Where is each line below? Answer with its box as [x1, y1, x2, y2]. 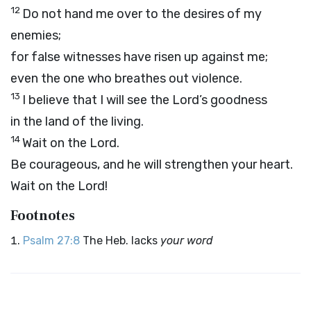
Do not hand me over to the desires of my [22, 6, 262, 22]
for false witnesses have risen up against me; [10, 49, 268, 65]
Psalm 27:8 [23, 234, 80, 247]
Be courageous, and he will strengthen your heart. [10, 157, 293, 172]
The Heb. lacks [83, 234, 160, 247]
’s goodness [199, 92, 267, 108]
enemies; [10, 28, 61, 43]
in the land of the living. [10, 114, 144, 129]
